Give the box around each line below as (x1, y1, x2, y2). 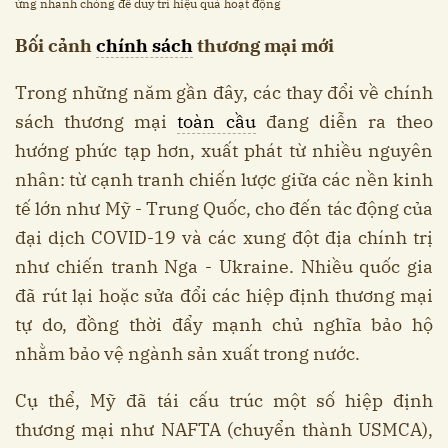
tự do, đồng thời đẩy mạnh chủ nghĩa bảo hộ (15, 312, 433, 336)
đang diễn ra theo (255, 109, 433, 133)
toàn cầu (177, 109, 256, 133)
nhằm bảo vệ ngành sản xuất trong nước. (15, 341, 360, 365)
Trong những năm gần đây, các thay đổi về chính (15, 80, 433, 104)
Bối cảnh (15, 33, 96, 57)
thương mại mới (193, 33, 334, 57)
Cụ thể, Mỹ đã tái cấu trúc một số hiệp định (15, 388, 433, 412)
